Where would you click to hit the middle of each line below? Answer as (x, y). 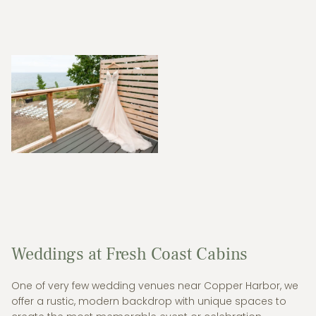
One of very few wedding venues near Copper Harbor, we (155, 286)
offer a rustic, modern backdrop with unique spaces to (149, 302)
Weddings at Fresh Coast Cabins (129, 254)
